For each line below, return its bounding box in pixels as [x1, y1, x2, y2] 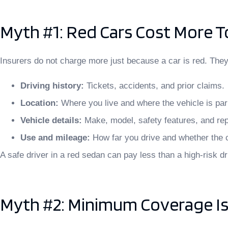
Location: [20, 98, 59, 108]
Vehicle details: [20, 115, 82, 125]
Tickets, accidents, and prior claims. [84, 80, 224, 91]
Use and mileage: [20, 132, 90, 142]
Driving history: [20, 80, 84, 91]
